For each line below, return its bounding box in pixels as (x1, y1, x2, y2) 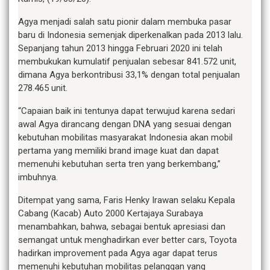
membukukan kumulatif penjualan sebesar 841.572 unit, (18, 55, 236, 67)
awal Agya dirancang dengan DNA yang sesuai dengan (18, 118, 231, 130)
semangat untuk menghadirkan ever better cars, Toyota (18, 234, 237, 245)
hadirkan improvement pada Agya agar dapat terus (18, 247, 218, 259)
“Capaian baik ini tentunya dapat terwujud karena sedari (18, 105, 235, 116)
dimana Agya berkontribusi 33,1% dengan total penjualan (18, 69, 240, 80)
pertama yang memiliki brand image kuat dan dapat (18, 145, 219, 156)
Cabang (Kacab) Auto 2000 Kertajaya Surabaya (18, 207, 203, 219)
